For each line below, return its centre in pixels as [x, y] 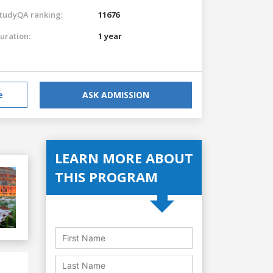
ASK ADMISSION [116, 94]
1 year [110, 36]
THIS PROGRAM [106, 176]
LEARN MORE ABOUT [124, 158]
